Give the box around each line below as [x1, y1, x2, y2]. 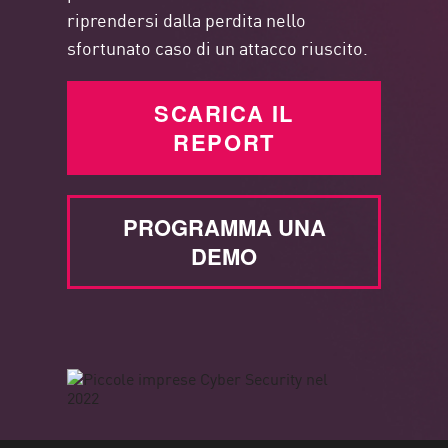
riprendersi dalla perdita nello [67, 6, 307, 33]
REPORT [173, 126, 275, 159]
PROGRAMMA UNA [122, 211, 326, 244]
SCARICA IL [154, 97, 294, 130]
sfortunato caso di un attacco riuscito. [67, 34, 369, 61]
